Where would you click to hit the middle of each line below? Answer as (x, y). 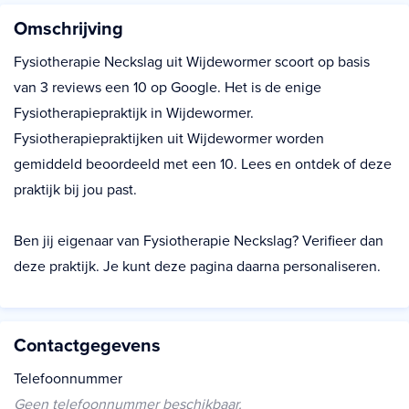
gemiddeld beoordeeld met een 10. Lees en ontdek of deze (203, 164)
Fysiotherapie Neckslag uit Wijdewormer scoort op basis (192, 62)
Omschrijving (68, 29)
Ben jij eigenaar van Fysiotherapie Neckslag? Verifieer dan (199, 241)
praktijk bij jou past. (75, 190)
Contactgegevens (87, 346)
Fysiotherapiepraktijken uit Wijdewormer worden (169, 139)
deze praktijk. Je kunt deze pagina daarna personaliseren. (197, 267)
